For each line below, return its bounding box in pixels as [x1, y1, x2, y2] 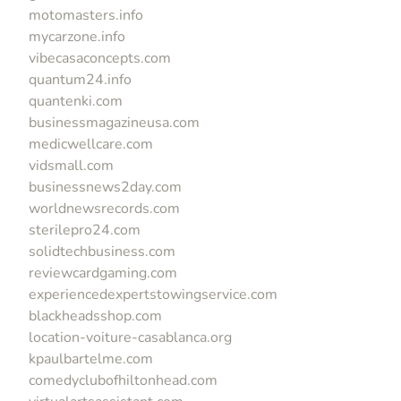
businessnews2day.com [29, 176, 182, 197]
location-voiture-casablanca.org [29, 327, 232, 347]
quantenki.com [29, 90, 123, 111]
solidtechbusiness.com [29, 241, 175, 261]
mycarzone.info [29, 26, 125, 47]
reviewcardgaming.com [29, 262, 177, 283]
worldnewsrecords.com [29, 198, 180, 218]
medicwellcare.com [29, 133, 153, 154]
